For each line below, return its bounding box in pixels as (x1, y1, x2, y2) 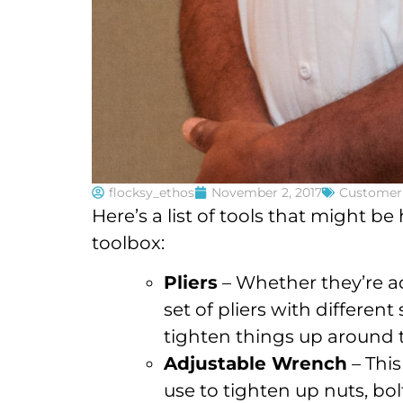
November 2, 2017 (211, 184, 322, 201)
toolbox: (92, 231, 165, 254)
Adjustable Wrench (164, 352, 347, 374)
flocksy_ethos (109, 184, 194, 201)
